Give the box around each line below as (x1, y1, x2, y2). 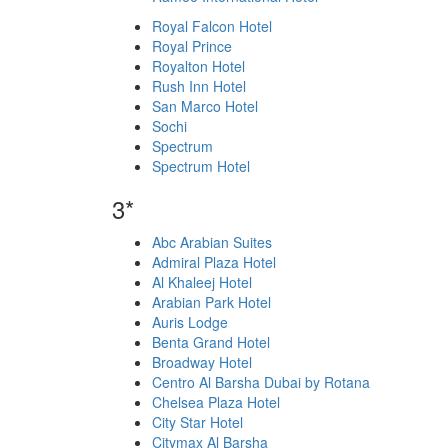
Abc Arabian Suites (152, 232, 272, 252)
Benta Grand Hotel (152, 332, 270, 352)
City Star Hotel (152, 412, 243, 432)
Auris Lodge (152, 312, 228, 332)
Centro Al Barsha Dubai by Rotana (152, 372, 370, 392)
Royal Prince (152, 36, 232, 56)
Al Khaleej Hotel (152, 272, 252, 292)
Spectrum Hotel (152, 156, 250, 176)
